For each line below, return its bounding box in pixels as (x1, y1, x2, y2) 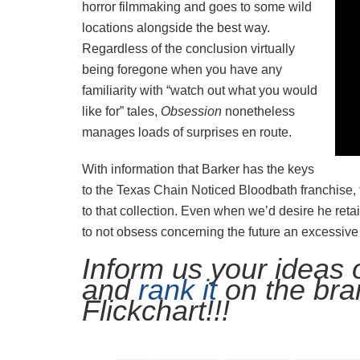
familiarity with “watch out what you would (82, 84, 317, 98)
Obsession (161, 104, 225, 119)
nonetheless (225, 104, 295, 119)
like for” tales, (82, 104, 161, 119)
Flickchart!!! (82, 294, 230, 328)
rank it (138, 273, 217, 307)
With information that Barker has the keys (82, 162, 314, 177)
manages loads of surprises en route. (82, 125, 292, 140)
